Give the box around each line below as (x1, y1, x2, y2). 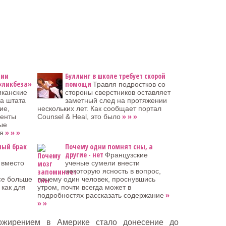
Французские (105, 151, 148, 159)
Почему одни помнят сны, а (65, 142, 153, 151)
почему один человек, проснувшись (37, 175, 155, 183)
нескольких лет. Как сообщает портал (37, 104, 161, 112)
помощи (65, 79, 91, 89)
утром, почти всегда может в (37, 183, 131, 191)
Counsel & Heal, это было (37, 112, 121, 121)
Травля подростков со (93, 80, 165, 88)
